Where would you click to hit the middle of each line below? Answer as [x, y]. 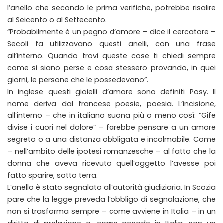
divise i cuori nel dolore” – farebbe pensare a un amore [111, 127]
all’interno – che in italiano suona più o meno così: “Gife [111, 115]
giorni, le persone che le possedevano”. [78, 79]
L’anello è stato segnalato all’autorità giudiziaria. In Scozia [111, 187]
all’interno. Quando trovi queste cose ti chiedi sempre [111, 56]
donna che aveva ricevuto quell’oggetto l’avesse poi [111, 163]
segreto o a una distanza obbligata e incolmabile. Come [111, 139]
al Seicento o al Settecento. [57, 20]
